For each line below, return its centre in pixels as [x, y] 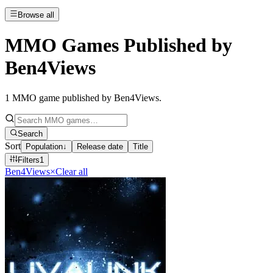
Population [44, 146]
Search [30, 133]
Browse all [36, 15]
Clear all [72, 172]
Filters [29, 160]
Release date [100, 146]
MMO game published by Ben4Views [86, 97]
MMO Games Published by [119, 45]
